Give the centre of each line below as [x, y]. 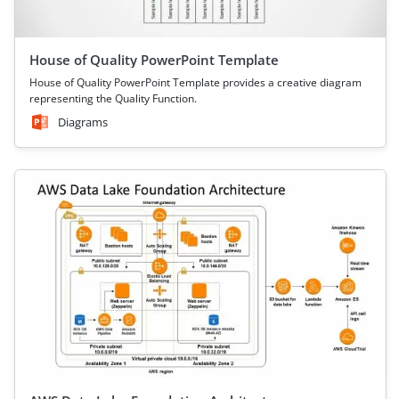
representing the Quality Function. [113, 98]
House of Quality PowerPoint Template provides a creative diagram [195, 82]
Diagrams [83, 122]
